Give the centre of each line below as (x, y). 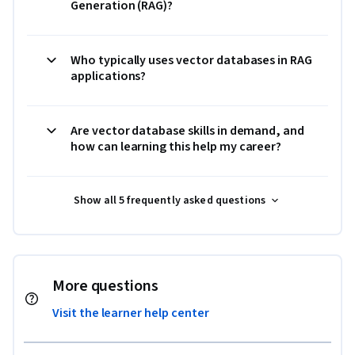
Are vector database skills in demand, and (188, 130)
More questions (105, 286)
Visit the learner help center (131, 313)
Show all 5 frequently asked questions (170, 200)
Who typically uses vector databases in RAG (191, 60)
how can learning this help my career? (176, 146)
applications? (109, 76)
